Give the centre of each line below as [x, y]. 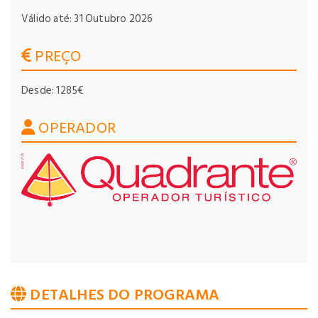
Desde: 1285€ [53, 91]
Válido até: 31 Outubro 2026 [87, 19]
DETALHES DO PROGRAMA [123, 295]
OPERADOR [76, 128]
